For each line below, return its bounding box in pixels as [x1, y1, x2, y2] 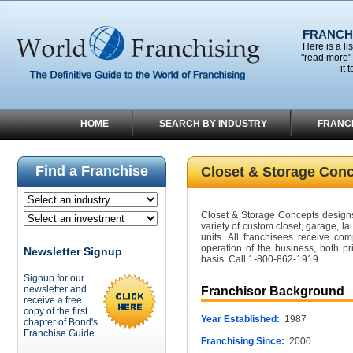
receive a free [24, 295, 82, 306]
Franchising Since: [201, 336, 284, 347]
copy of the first [24, 306, 87, 317]
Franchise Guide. [24, 328, 97, 339]
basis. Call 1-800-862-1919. [201, 254, 321, 265]
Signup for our [24, 273, 84, 284]
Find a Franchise [35, 163, 148, 179]
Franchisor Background [201, 284, 344, 298]
